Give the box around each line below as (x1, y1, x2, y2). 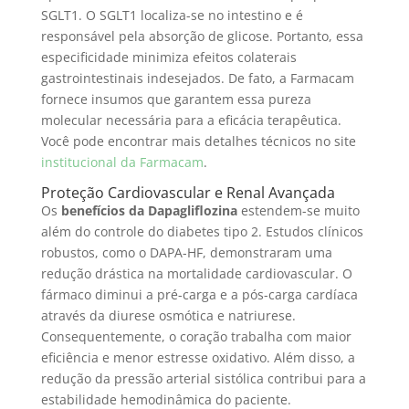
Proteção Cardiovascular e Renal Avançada (40, 183, 335, 203)
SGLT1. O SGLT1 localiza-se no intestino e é (40, 6, 303, 24)
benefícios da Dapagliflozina (60, 202, 237, 219)
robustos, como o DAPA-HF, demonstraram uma (40, 244, 332, 261)
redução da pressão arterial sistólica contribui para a (40, 370, 366, 387)
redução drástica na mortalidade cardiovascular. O (40, 265, 352, 282)
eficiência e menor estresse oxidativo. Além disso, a (40, 349, 355, 366)
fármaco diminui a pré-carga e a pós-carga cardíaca (40, 286, 358, 303)
